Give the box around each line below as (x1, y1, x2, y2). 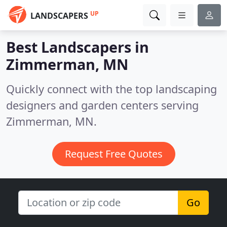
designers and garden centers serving (6, 98, 199, 112)
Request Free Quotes (64, 147, 163, 161)
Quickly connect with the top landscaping (6, 82, 217, 96)
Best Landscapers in (6, 37, 149, 57)
